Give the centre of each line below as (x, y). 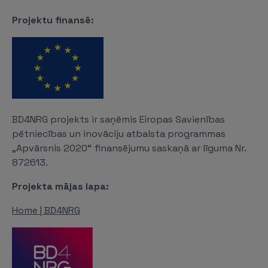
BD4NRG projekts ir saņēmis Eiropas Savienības (118, 119)
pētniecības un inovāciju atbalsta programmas (119, 134)
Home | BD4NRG (46, 210)
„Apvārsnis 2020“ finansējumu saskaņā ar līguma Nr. (129, 148)
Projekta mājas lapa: (60, 186)
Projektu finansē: (54, 20)
